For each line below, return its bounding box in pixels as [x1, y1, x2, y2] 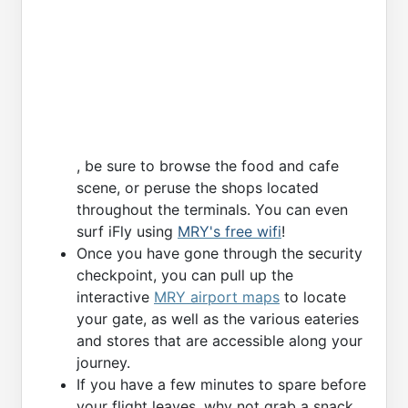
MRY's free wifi [178, 222, 281, 241]
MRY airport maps [154, 288, 280, 307]
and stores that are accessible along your [76, 331, 362, 351]
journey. [76, 353, 130, 372]
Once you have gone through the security [76, 244, 362, 263]
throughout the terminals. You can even [76, 200, 348, 219]
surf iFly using [76, 222, 178, 241]
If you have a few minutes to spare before [76, 375, 366, 394]
